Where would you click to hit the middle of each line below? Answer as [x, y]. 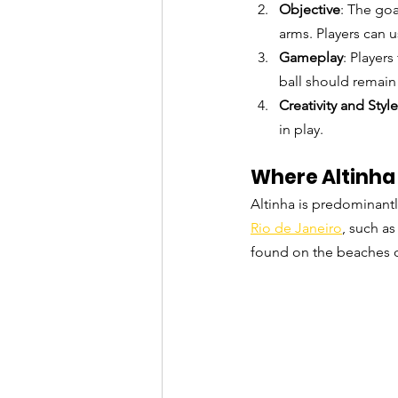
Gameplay [311, 58]
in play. [301, 130]
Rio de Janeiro [296, 228]
